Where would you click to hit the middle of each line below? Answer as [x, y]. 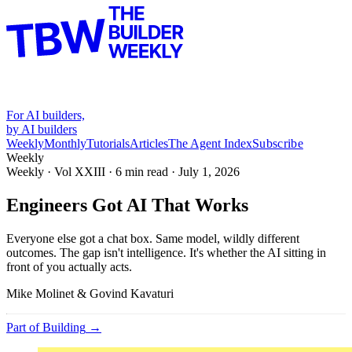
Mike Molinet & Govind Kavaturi [90, 293]
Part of [24, 327]
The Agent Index [210, 143]
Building [64, 327]
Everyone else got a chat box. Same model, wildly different [153, 238]
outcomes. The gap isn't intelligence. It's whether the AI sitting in [166, 252]
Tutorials [108, 143]
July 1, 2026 [209, 172]
